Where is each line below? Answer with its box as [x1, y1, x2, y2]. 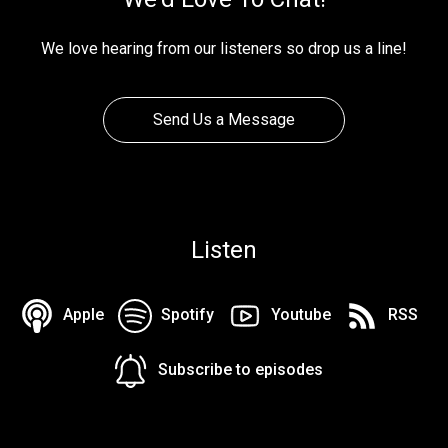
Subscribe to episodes [158, 360, 323, 380]
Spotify [161, 305, 214, 325]
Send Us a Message [153, 109, 295, 129]
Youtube [271, 305, 331, 325]
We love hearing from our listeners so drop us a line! [41, 38, 407, 58]
